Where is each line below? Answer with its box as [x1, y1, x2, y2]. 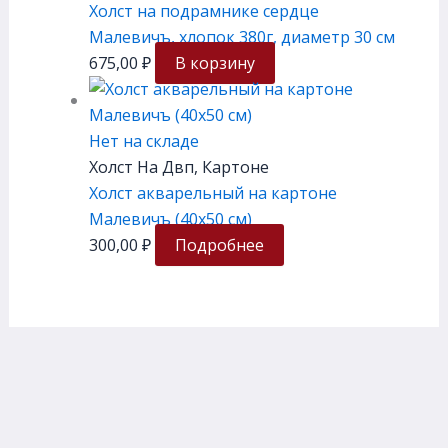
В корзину [174, 51, 255, 74]
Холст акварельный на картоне [88, 181, 337, 204]
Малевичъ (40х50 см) [88, 207, 252, 230]
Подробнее [174, 233, 264, 256]
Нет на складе [88, 129, 199, 152]
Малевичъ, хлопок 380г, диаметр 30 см [88, 25, 395, 48]
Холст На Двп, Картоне [88, 155, 269, 178]
